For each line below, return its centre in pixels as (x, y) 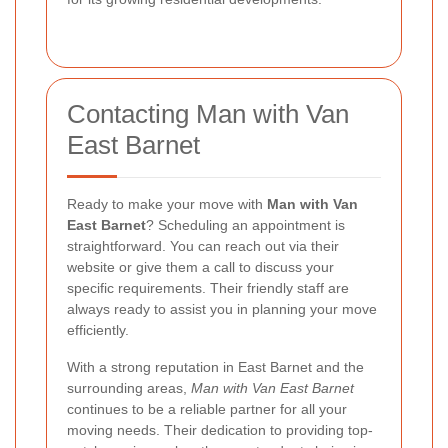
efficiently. (98, 330)
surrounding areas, (129, 388)
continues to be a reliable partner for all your (207, 409)
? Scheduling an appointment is (245, 225)
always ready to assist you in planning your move (222, 309)
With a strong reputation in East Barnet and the (215, 367)
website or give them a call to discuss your (200, 267)
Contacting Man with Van (208, 114)
